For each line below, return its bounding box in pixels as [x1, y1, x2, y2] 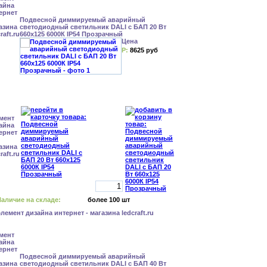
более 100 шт [88, 196, 130, 203]
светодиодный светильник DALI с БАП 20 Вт [20, 23, 166, 30]
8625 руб [130, 46, 158, 54]
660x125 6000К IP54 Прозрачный [20, 30, 123, 38]
